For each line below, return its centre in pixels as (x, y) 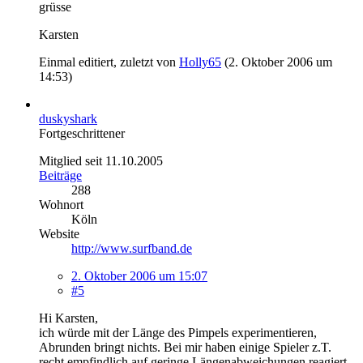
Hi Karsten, (68, 318)
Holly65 (200, 62)
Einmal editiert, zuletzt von (109, 62)
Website (59, 233)
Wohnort (61, 204)
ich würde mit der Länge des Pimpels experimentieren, (178, 332)
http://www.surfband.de (132, 248)
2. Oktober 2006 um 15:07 (139, 275)
